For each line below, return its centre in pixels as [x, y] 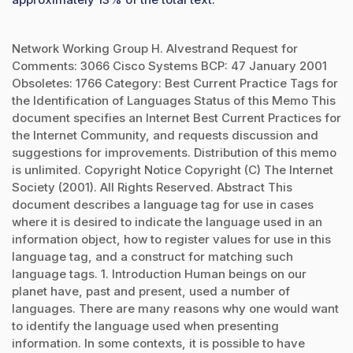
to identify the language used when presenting [145, 325]
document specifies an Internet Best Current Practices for [176, 117]
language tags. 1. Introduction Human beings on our [159, 273]
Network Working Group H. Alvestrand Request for [155, 48]
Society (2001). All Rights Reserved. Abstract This [152, 187]
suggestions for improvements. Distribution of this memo [174, 152]
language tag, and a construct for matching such [152, 256]
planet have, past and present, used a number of [151, 291]
